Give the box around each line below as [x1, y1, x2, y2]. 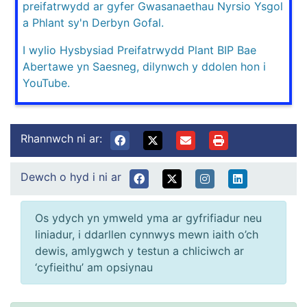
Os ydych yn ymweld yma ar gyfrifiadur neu [35, 210, 262, 225]
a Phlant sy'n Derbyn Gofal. [23, 15, 164, 29]
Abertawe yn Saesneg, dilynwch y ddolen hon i [23, 59, 266, 73]
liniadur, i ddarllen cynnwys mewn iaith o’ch [35, 227, 258, 241]
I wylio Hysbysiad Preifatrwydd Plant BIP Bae [23, 42, 256, 57]
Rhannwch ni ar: [21, 131, 102, 145]
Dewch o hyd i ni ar [21, 169, 121, 184]
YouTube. [23, 75, 70, 90]
